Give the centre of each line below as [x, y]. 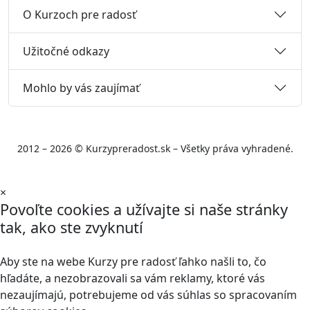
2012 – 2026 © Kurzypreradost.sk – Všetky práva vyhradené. [155, 148]
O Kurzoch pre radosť [80, 14]
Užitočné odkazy [66, 51]
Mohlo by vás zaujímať [81, 88]
